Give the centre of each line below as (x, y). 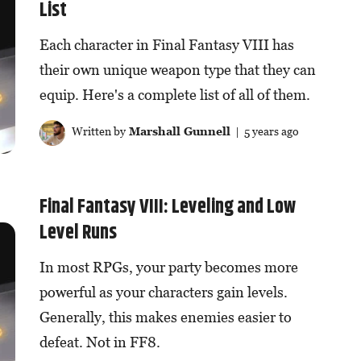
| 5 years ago (264, 131)
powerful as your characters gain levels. (163, 292)
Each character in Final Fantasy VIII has (166, 45)
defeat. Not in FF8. (100, 342)
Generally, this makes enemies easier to (165, 317)
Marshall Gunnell (178, 131)
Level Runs (78, 232)
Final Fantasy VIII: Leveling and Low (167, 207)
